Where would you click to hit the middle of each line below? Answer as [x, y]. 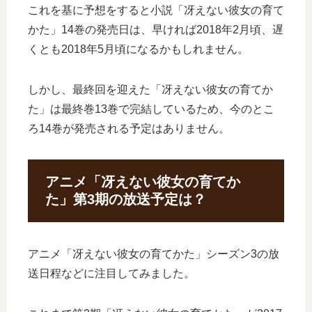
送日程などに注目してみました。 [111, 273]
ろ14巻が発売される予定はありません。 [129, 128]
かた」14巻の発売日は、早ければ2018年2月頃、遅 [156, 29]
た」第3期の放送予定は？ [126, 199]
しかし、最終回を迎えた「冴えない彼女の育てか [150, 89]
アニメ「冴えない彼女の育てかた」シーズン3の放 [154, 253]
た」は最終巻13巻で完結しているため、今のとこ [151, 109]
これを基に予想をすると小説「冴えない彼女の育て [156, 10]
